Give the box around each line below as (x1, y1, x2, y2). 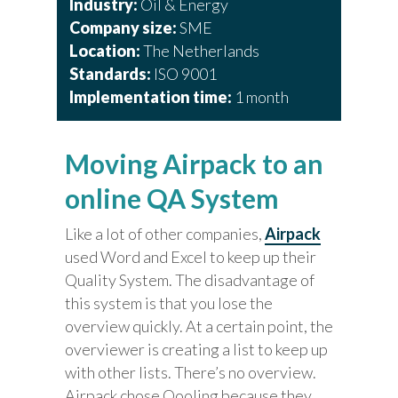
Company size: (68, 18, 177, 38)
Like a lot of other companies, (65, 224, 266, 244)
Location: (68, 41, 140, 61)
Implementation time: (68, 87, 232, 107)
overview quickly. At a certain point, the (65, 316, 334, 337)
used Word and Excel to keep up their (65, 247, 317, 267)
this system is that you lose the (65, 293, 274, 314)
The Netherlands (139, 41, 259, 61)
